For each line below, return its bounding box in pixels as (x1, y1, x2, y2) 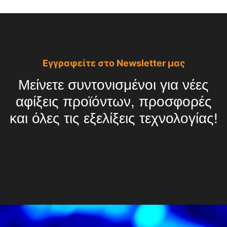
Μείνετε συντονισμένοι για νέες (18, 77, 209, 93)
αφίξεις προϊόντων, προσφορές (15, 93, 212, 109)
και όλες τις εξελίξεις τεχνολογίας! (9, 110, 218, 126)
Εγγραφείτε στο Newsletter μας (42, 57, 185, 68)
